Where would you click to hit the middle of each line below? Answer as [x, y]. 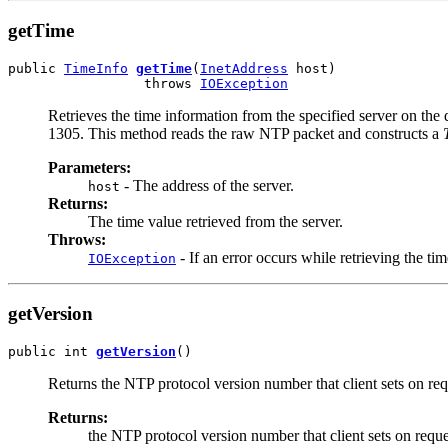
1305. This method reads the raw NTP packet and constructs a [245, 133]
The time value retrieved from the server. [215, 221]
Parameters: [89, 167]
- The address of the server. [207, 185]
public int [52, 351]
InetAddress [244, 68]
